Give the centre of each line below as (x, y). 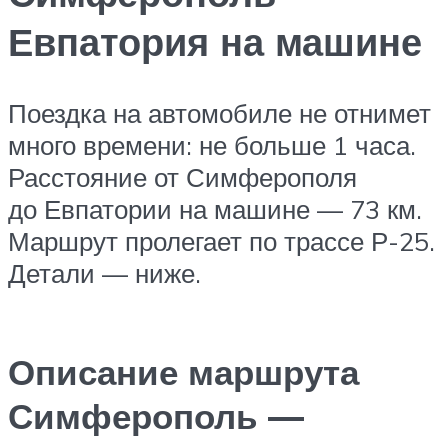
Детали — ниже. (104, 273)
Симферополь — (156, 416)
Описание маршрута (183, 372)
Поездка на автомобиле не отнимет (219, 113)
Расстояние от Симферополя (182, 177)
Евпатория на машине (215, 41)
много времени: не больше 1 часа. (212, 145)
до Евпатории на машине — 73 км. (215, 209)
